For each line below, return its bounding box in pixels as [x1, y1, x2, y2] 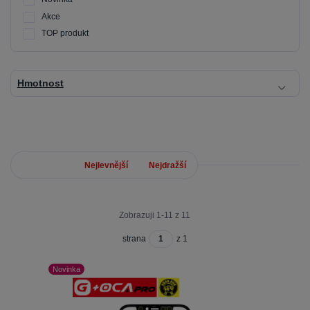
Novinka [53, 265, 81, 274]
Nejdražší [149, 160, 187, 170]
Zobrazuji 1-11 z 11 [119, 210, 191, 220]
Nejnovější [21, 160, 64, 170]
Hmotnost [17, 77, 64, 89]
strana [122, 234, 147, 244]
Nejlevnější [84, 160, 128, 170]
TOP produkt [42, 28, 89, 39]
